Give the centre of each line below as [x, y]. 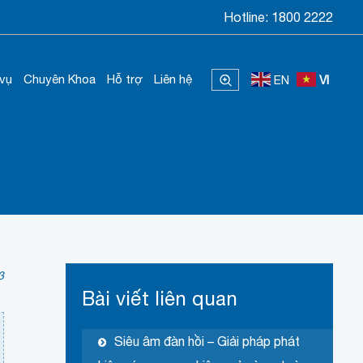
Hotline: [246, 17]
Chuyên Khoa [60, 79]
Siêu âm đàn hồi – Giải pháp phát [207, 342]
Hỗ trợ [125, 79]
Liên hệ [173, 79]
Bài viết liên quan [159, 299]
